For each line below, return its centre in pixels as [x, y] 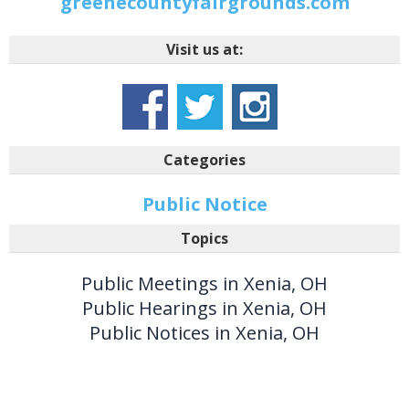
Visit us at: [204, 50]
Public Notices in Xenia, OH [204, 333]
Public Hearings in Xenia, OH [204, 309]
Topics [204, 239]
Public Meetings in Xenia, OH [204, 284]
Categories [204, 160]
